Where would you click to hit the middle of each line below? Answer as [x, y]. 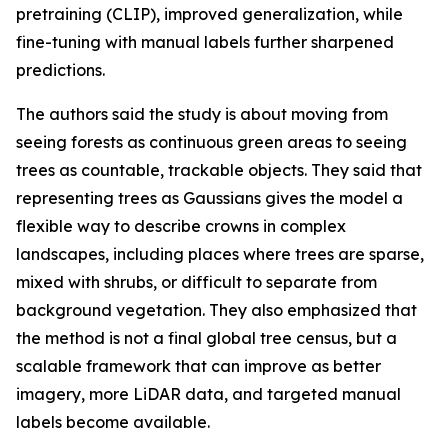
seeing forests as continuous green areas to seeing [211, 142]
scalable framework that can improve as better [198, 366]
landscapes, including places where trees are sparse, [220, 254]
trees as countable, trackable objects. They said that [219, 170]
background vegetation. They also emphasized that [216, 310]
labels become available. [113, 422]
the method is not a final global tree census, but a [206, 338]
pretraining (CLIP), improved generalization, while [209, 14]
